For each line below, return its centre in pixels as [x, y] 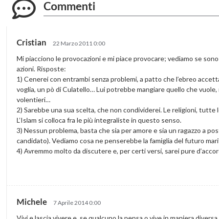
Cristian [33, 42]
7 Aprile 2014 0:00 [77, 202]
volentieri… [34, 99]
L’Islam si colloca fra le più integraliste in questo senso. [99, 120]
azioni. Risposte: [42, 68]
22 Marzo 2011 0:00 [79, 43]
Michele [33, 201]
